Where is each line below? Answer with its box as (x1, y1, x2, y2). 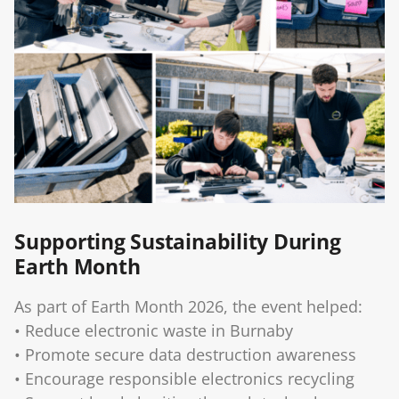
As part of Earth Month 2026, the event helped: (14, 295, 362, 317)
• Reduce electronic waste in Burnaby (14, 319, 293, 341)
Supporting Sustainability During (14, 226, 341, 256)
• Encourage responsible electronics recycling (14, 367, 354, 389)
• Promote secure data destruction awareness (14, 343, 356, 365)
